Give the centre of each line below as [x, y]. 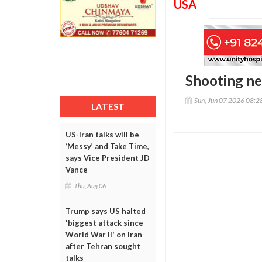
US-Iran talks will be [102, 135]
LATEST [108, 106]
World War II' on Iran [104, 235]
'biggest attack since [104, 223]
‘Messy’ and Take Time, [107, 146]
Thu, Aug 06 [90, 186]
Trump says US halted [106, 211]
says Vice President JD [108, 158]
